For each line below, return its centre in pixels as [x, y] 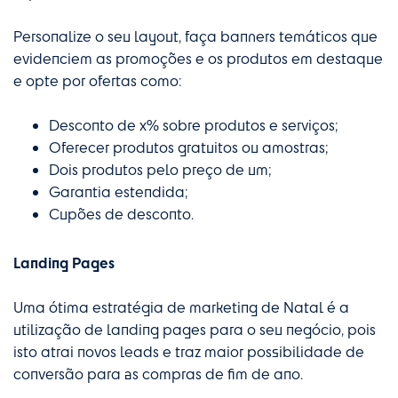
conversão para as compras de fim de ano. [158, 374]
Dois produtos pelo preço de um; [160, 170]
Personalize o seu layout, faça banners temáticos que [195, 36]
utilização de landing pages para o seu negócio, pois [195, 330]
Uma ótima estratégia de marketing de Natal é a [181, 307]
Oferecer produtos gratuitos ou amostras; [189, 147]
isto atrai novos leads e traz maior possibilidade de [189, 352]
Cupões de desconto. [121, 214]
